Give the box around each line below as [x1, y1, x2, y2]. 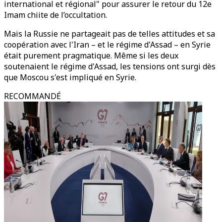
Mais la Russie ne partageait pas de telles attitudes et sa [4, 28, 215, 39]
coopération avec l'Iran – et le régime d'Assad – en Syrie [4, 39, 211, 50]
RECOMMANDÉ [4, 91, 61, 102]
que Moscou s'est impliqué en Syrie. [4, 72, 136, 83]
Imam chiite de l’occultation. [4, 9, 107, 20]
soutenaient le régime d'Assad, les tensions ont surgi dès [4, 61, 216, 72]
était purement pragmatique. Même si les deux [4, 50, 178, 61]
